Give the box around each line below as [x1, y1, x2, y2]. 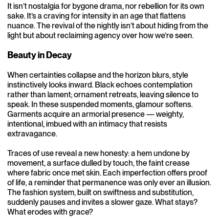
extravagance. [7, 129, 57, 138]
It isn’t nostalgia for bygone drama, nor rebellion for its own [7, 1, 204, 11]
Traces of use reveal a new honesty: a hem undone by [7, 149, 190, 158]
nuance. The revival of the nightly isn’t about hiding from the [7, 21, 208, 30]
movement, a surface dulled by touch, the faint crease [7, 158, 190, 168]
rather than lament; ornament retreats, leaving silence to [7, 90, 198, 99]
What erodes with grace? [7, 207, 93, 217]
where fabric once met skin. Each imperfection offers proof [7, 168, 207, 177]
